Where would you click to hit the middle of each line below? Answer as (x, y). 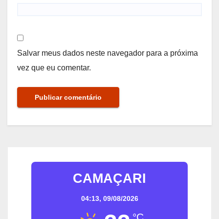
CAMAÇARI (109, 178)
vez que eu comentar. (54, 67)
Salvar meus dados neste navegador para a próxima (108, 53)
